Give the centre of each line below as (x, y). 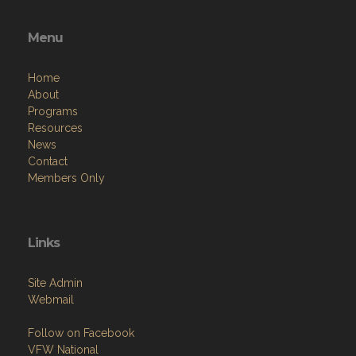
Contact (48, 161)
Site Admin (55, 282)
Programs (53, 111)
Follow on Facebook (81, 333)
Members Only (66, 178)
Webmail (51, 299)
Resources (55, 128)
